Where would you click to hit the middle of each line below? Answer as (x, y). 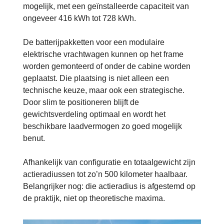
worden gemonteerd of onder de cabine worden (107, 66)
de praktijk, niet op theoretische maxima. (94, 198)
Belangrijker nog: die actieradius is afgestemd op (109, 186)
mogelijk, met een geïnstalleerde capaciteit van (106, 6)
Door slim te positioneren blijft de (81, 102)
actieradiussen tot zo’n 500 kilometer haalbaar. (105, 174)
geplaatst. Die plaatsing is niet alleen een (96, 78)
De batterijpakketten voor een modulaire (94, 42)
